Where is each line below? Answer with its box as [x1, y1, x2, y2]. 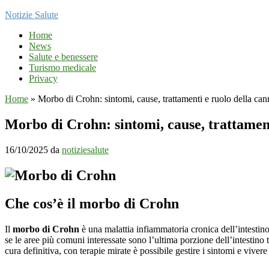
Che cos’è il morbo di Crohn [5, 195, 179, 211]
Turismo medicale [29, 62, 96, 73]
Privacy [29, 73, 58, 83]
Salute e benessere [29, 52, 98, 62]
